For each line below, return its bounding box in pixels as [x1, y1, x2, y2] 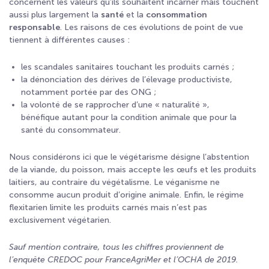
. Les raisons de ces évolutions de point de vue [60, 22, 243, 32]
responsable [9, 22, 60, 32]
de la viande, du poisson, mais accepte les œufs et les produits [9, 165, 256, 175]
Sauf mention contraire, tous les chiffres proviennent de [9, 242, 224, 252]
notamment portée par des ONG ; [21, 87, 156, 97]
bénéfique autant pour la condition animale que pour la [21, 112, 237, 122]
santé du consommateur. [21, 125, 121, 135]
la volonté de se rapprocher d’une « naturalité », [21, 100, 210, 110]
